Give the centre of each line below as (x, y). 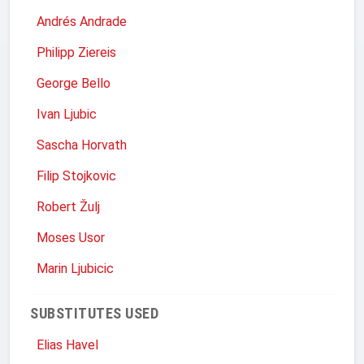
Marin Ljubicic (75, 268)
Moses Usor (71, 237)
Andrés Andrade (82, 21)
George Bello (74, 83)
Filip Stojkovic (76, 175)
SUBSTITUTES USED (94, 313)
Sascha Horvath (82, 145)
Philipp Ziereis (76, 52)
